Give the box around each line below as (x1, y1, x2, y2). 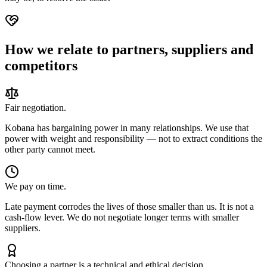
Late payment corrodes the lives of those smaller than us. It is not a (5, 201, 254, 212)
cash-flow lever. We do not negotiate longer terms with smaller (5, 212, 239, 222)
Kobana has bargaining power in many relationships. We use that (5, 122, 249, 133)
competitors (5, 58, 77, 74)
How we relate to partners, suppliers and (5, 42, 253, 58)
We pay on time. (5, 181, 66, 191)
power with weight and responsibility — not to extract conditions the (5, 133, 262, 144)
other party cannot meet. (5, 144, 95, 154)
